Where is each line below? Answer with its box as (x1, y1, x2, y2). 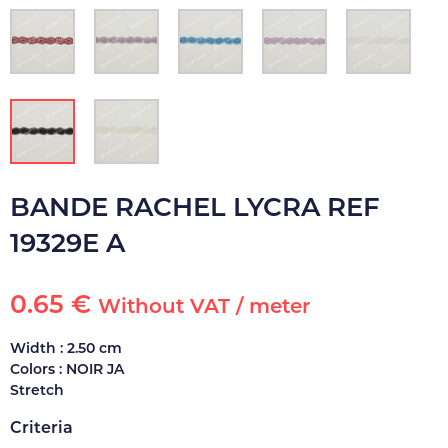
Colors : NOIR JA (10, 360, 124, 378)
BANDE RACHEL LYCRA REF (10, 191, 380, 223)
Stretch (10, 381, 64, 399)
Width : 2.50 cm (10, 339, 122, 357)
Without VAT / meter (98, 294, 310, 318)
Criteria (10, 418, 73, 437)
